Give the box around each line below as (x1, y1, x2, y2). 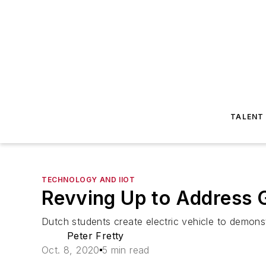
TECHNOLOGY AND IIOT (42, 175, 135, 184)
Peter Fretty (67, 230, 124, 242)
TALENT (230, 112, 264, 121)
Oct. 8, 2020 (42, 244, 100, 256)
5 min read (102, 244, 150, 256)
